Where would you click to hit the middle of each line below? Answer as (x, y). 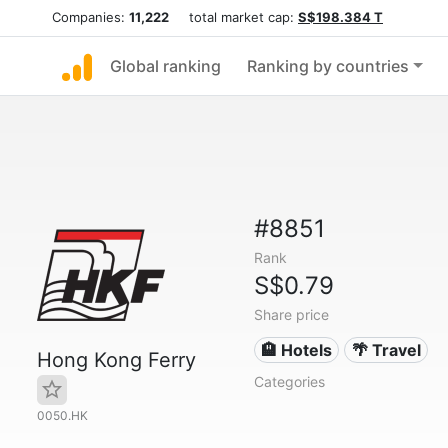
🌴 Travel (386, 350)
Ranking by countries (328, 66)
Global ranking (165, 66)
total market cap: (233, 17)
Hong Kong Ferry (116, 360)
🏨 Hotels (297, 350)
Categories (289, 381)
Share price (291, 314)
